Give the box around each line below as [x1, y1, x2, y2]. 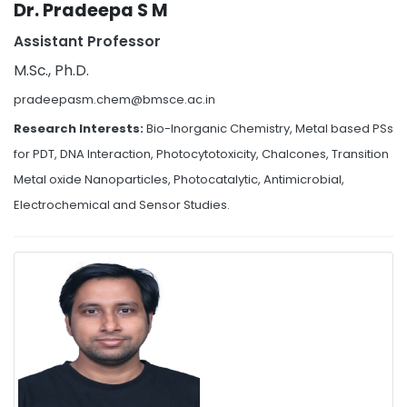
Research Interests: [14, 120, 146, 137]
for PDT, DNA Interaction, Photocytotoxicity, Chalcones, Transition [14, 145, 389, 163]
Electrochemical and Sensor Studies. [14, 196, 230, 213]
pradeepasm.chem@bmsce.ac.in [14, 91, 215, 108]
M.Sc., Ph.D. [14, 61, 89, 80]
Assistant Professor [14, 32, 161, 51]
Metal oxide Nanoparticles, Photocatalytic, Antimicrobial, [14, 171, 344, 188]
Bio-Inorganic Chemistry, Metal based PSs [146, 120, 393, 137]
